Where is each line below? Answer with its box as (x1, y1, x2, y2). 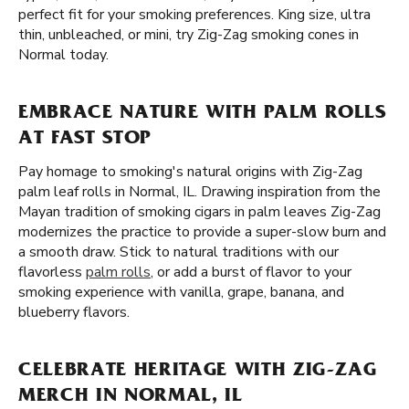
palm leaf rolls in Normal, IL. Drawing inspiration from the (18, 182, 381, 202)
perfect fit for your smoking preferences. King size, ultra (18, 5, 371, 25)
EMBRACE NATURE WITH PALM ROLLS (18, 104, 386, 124)
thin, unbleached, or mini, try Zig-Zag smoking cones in (18, 25, 359, 45)
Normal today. (18, 45, 109, 65)
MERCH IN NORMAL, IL (18, 387, 243, 407)
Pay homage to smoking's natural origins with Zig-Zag (18, 162, 362, 182)
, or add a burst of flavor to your (151, 262, 351, 282)
